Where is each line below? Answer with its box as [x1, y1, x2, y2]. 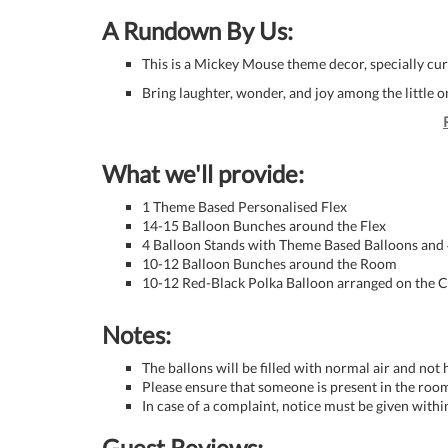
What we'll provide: [102, 159, 304, 188]
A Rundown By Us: [102, 16, 293, 45]
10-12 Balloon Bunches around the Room [142, 255, 397, 272]
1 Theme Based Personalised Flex [142, 198, 347, 215]
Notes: [102, 320, 171, 349]
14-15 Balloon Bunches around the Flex [142, 217, 386, 234]
